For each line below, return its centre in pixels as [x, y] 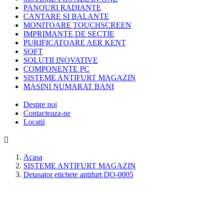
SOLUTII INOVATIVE [61, 60]
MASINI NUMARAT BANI [69, 87]
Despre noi [40, 105]
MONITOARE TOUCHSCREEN [77, 25]
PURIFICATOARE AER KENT [75, 43]
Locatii [34, 122]
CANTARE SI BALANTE [66, 17]
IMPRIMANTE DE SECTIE [69, 34]
